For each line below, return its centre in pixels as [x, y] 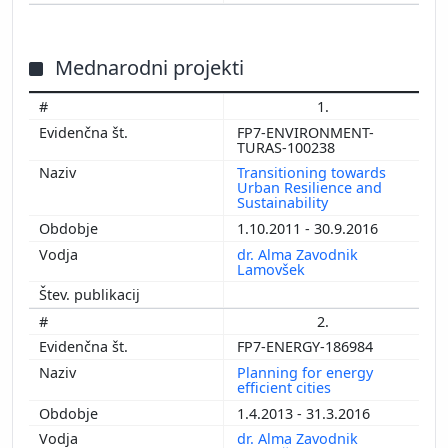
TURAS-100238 [288, 147]
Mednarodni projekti [149, 68]
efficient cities [286, 388]
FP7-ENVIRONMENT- [305, 132]
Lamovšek [273, 269]
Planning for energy [305, 373]
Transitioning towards [311, 173]
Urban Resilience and [309, 188]
